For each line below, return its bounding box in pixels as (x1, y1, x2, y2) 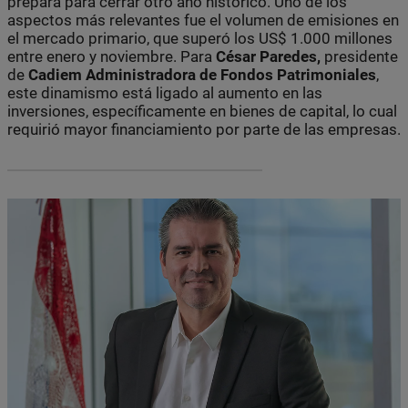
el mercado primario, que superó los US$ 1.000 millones (7, 28, 393, 47)
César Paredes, (216, 46, 321, 66)
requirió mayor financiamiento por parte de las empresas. (7, 119, 401, 138)
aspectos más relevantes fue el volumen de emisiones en (7, 10, 399, 29)
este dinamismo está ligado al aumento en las (7, 83, 322, 102)
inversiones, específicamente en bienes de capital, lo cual (7, 101, 397, 120)
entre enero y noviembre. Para (7, 46, 216, 66)
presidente (321, 46, 398, 66)
